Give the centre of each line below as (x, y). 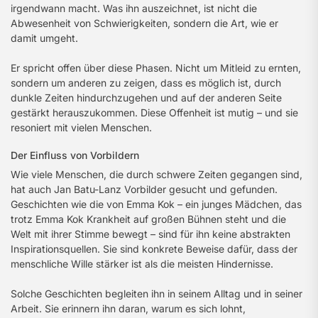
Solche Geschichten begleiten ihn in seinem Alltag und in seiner (157, 294)
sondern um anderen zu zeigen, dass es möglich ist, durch (146, 83)
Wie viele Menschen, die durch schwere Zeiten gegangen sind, (157, 174)
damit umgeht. (44, 38)
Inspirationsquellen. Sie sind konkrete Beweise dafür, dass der (154, 249)
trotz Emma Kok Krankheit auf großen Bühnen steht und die (148, 219)
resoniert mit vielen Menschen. (81, 127)
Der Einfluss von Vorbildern (75, 155)
